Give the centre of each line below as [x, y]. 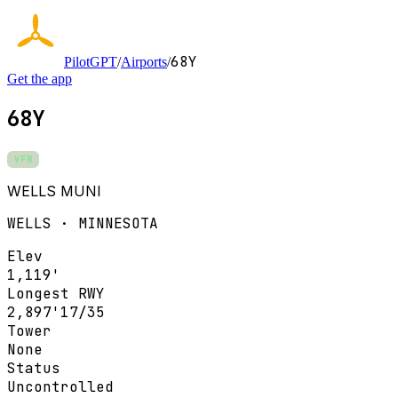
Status [34, 368]
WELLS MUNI [54, 191]
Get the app [40, 79]
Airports [144, 62]
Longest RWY [56, 293]
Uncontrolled [60, 386]
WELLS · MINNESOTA [83, 223]
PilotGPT [91, 62]
